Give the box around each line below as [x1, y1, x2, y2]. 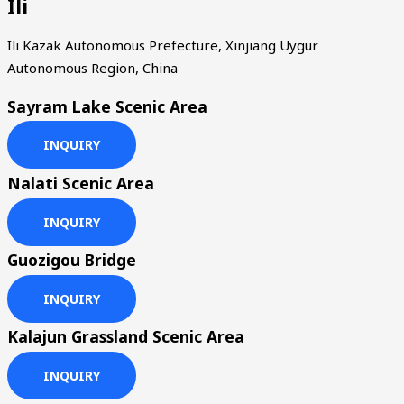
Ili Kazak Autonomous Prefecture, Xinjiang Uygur [7, 36, 318, 55]
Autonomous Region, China [7, 59, 178, 78]
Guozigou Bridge [7, 249, 136, 271]
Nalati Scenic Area [7, 171, 154, 194]
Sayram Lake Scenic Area [7, 95, 207, 117]
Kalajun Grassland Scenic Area [7, 326, 244, 348]
